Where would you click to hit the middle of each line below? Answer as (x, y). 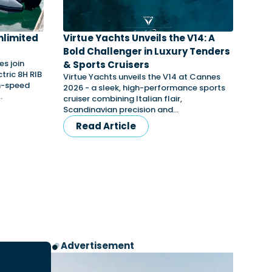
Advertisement (97, 246)
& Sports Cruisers (106, 65)
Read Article (106, 126)
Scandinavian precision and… (121, 110)
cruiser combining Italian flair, (123, 99)
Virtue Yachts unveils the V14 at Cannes (142, 77)
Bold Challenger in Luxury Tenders (147, 51)
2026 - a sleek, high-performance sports (144, 88)
